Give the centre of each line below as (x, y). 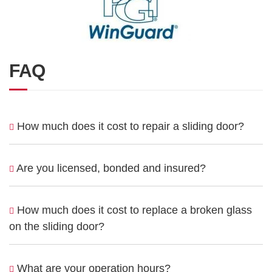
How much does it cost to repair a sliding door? (129, 126)
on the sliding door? (57, 226)
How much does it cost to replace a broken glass (133, 210)
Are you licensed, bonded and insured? (110, 168)
